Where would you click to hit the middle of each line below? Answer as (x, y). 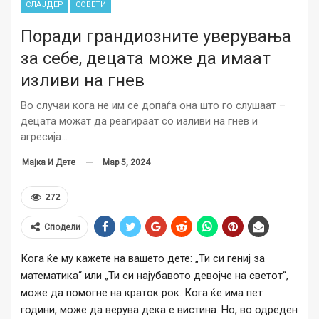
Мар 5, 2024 (126, 162)
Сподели (62, 228)
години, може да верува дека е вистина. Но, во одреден (159, 310)
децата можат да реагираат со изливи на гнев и (139, 121)
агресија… (44, 136)
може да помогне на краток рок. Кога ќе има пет (142, 293)
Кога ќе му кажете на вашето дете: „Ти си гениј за (143, 259)
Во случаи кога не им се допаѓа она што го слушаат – (153, 105)
